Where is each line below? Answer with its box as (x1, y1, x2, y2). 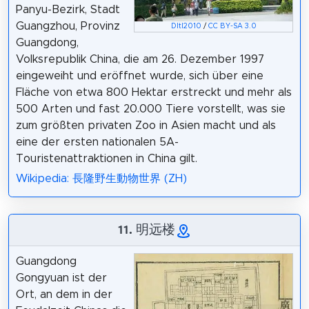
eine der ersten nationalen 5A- (15, 136, 179, 148)
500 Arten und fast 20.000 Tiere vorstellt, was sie (15, 103, 286, 114)
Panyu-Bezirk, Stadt (15, 3, 120, 15)
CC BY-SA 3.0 (208, 23, 257, 30)
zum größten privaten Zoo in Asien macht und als (15, 119, 276, 131)
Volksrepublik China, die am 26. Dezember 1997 (15, 53, 264, 65)
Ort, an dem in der (15, 288, 112, 300)
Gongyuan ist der (15, 272, 107, 283)
